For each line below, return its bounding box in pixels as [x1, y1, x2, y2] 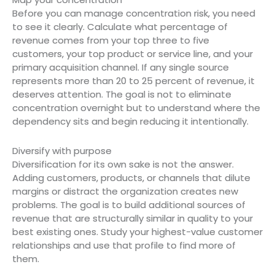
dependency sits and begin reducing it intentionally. [12, 114, 249, 128]
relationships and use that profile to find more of [12, 238, 236, 252]
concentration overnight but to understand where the [12, 101, 260, 114]
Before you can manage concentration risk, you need [12, 6, 255, 20]
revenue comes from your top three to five [12, 33, 209, 47]
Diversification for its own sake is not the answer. [12, 157, 234, 171]
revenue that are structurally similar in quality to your [12, 211, 253, 225]
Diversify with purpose [12, 144, 112, 157]
